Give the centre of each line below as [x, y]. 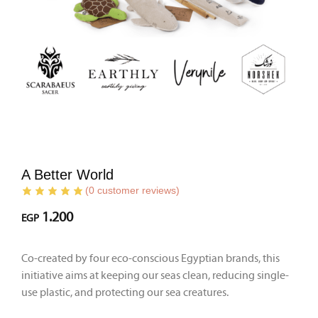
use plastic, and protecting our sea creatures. [125, 292]
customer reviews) [137, 190]
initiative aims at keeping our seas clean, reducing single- [155, 275]
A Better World [67, 175]
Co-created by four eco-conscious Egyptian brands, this [150, 258]
